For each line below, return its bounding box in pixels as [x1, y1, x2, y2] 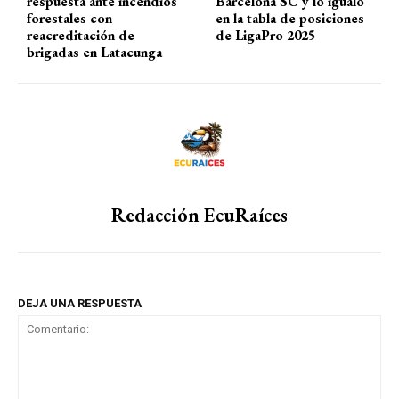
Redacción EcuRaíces [111, 201, 288, 228]
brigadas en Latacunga [27, 42, 162, 61]
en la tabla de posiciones [216, 8, 365, 28]
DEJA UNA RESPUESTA [18, 296, 142, 310]
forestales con [27, 8, 112, 28]
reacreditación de [27, 25, 134, 45]
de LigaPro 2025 [216, 25, 316, 45]
